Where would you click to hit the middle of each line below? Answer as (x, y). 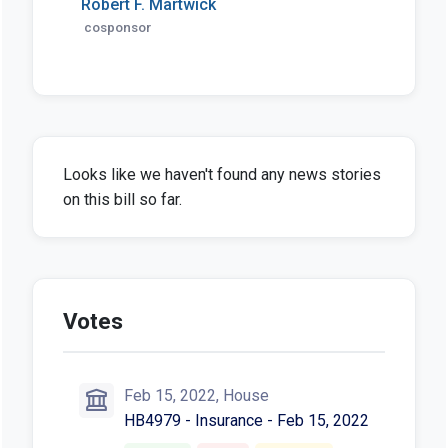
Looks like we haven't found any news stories (221, 174)
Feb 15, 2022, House (196, 395)
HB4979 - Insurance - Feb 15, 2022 (246, 420)
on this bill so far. (122, 199)
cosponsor (117, 26)
